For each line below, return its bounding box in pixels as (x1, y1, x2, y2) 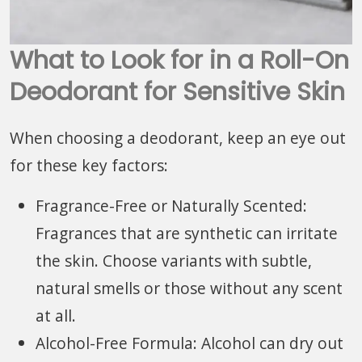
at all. (36, 304, 76, 326)
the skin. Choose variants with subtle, (36, 249, 312, 271)
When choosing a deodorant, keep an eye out (10, 126, 346, 149)
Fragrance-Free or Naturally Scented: (36, 194, 307, 217)
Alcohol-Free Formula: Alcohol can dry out (36, 331, 343, 354)
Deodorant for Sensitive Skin (10, 74, 345, 109)
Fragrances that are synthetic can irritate (36, 221, 338, 244)
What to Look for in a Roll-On (10, 43, 349, 78)
